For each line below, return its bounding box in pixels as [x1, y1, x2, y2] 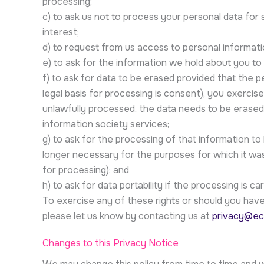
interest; [42, 26, 79, 38]
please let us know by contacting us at [42, 210, 212, 222]
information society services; [42, 118, 169, 130]
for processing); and [42, 164, 129, 176]
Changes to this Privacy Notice [42, 237, 179, 249]
